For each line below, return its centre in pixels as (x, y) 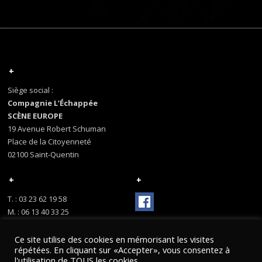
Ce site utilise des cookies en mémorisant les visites (114, 239)
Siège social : (31, 90)
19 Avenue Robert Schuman (57, 129)
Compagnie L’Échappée (53, 103)
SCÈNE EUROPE (35, 116)
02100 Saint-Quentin (44, 154)
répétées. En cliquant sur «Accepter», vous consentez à (122, 250)
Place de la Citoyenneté (50, 142)
